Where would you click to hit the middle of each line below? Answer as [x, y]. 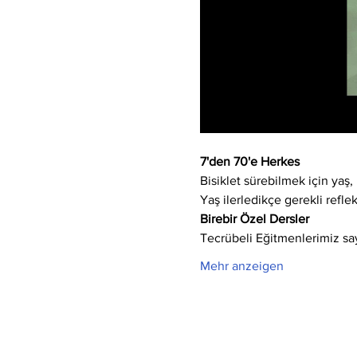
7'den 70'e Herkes [249, 162]
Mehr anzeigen [241, 266]
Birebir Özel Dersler [254, 219]
